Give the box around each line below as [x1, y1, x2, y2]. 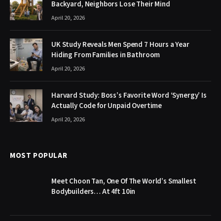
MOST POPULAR [10, 150, 68, 161]
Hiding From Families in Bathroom [51, 49, 160, 60]
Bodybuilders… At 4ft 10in [51, 186, 136, 197]
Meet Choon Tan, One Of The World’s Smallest [51, 176, 196, 186]
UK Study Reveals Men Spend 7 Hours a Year [51, 39, 189, 50]
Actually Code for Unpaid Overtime [51, 100, 162, 111]
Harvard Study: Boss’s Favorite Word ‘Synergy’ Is [51, 90, 207, 101]
